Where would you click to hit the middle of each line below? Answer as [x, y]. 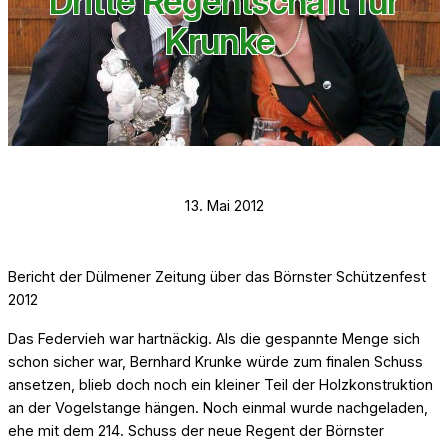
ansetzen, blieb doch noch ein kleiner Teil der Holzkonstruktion [220, 384]
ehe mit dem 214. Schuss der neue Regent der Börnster [196, 430]
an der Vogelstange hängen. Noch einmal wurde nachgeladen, [218, 407]
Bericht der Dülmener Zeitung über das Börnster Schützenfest [217, 276]
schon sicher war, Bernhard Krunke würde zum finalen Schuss [215, 361]
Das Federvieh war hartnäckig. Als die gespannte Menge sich [214, 338]
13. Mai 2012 [224, 205]
